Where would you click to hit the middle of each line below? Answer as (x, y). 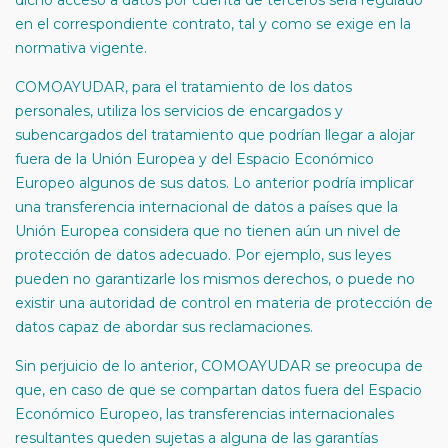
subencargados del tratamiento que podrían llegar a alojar (215, 135)
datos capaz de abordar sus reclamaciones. (164, 327)
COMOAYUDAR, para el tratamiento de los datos (183, 87)
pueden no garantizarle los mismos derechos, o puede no (215, 279)
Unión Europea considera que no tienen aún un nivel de (208, 231)
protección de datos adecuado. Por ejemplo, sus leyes (203, 255)
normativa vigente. (81, 48)
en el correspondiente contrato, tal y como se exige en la (213, 24)
